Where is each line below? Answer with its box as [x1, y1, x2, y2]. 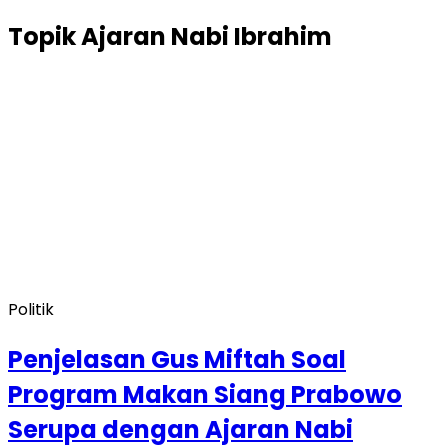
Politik [8, 297, 54, 321]
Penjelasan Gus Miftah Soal [8, 342, 346, 376]
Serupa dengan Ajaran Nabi [8, 412, 353, 446]
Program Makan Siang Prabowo [8, 377, 402, 411]
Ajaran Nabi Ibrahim [81, 19, 332, 53]
